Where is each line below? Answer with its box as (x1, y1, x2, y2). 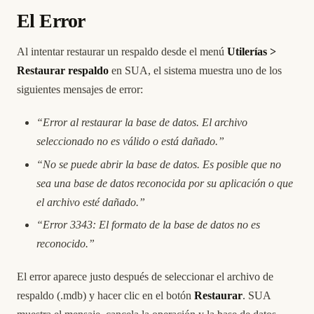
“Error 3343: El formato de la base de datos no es (36, 219, 260, 231)
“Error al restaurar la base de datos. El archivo (36, 116, 247, 128)
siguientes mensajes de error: (17, 83, 143, 95)
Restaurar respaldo (17, 64, 109, 76)
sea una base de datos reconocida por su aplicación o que (36, 177, 293, 189)
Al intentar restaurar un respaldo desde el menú (17, 46, 227, 57)
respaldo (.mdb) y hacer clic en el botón (17, 289, 194, 302)
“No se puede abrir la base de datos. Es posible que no (36, 158, 281, 170)
